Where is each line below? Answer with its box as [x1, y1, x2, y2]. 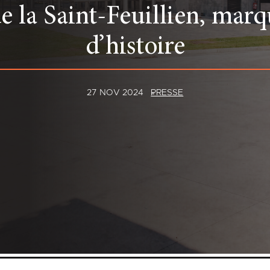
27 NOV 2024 [86, 89, 143, 98]
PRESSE [151, 89, 184, 98]
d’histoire [85, 34, 185, 61]
